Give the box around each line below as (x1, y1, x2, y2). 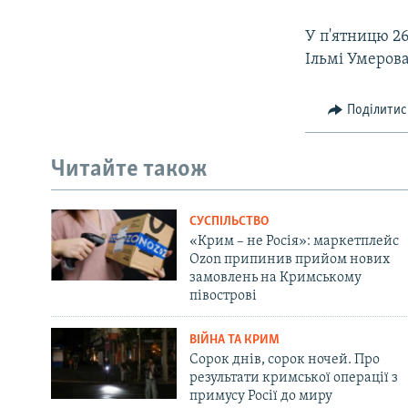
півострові (189, 288, 257, 303)
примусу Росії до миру (189, 388, 332, 403)
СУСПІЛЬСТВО (189, 214, 269, 229)
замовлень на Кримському (189, 270, 362, 285)
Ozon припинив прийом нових (189, 251, 390, 267)
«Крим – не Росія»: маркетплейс (189, 233, 399, 249)
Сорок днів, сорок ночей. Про (189, 352, 380, 367)
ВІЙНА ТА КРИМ (189, 332, 280, 347)
